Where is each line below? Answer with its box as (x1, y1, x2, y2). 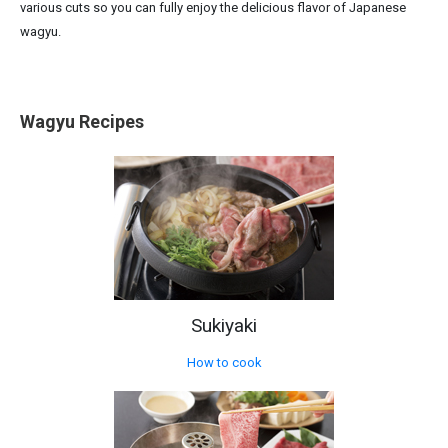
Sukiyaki (191, 313, 257, 337)
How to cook (186, 354, 262, 370)
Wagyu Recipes (20, 110, 144, 132)
